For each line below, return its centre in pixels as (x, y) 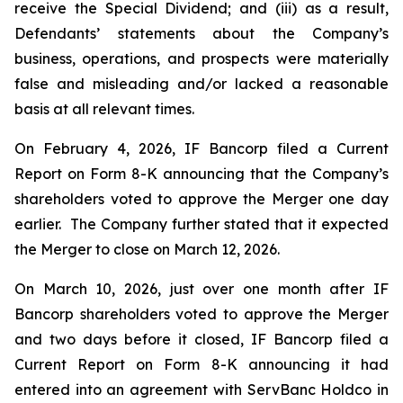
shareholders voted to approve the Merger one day (201, 199)
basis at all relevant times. (104, 109)
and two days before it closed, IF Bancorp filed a (201, 339)
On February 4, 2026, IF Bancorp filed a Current (201, 148)
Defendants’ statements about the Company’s (201, 33)
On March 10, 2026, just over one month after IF (201, 289)
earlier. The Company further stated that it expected (201, 224)
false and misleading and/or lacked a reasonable (201, 84)
